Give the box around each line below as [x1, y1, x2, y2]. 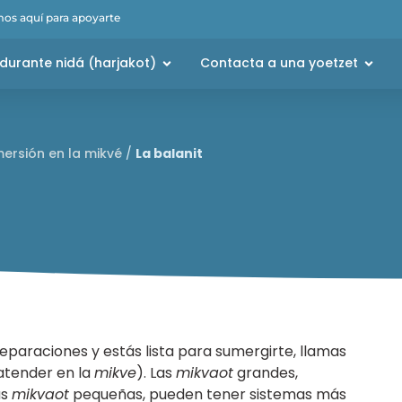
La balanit [135, 144, 203, 162]
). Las [135, 362, 176, 383]
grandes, [232, 362, 298, 383]
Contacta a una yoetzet [200, 54, 358, 72]
